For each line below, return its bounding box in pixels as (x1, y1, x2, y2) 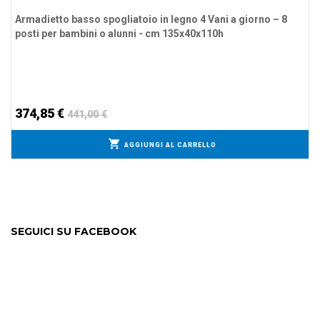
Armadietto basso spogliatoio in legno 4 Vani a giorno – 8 (15, 13, 287, 25)
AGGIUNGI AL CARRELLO (124, 141, 216, 149)
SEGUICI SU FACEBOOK (11, 224, 136, 238)
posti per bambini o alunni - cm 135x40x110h (15, 27, 224, 39)
